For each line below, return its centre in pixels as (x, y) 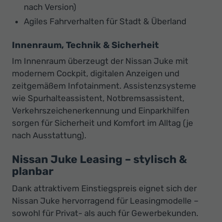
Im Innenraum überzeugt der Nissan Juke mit (100, 61)
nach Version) (50, 7)
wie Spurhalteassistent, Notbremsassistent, (98, 98)
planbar (33, 171)
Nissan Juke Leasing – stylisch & (99, 159)
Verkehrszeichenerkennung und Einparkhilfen (101, 110)
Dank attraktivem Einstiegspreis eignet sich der (104, 188)
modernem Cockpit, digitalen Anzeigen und (96, 73)
